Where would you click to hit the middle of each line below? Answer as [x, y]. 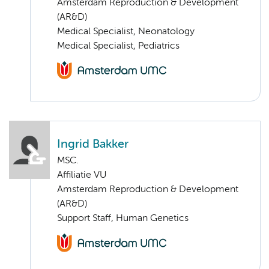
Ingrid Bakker [93, 145]
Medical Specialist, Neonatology [126, 32]
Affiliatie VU [82, 176]
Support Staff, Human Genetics [123, 219]
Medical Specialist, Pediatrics [118, 46]
